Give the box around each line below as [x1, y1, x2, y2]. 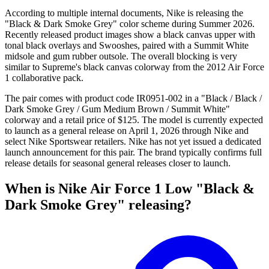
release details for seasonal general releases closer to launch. [5, 158, 231, 169]
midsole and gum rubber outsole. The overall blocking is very [5, 51, 237, 62]
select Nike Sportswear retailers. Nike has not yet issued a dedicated [5, 136, 261, 147]
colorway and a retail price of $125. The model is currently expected [5, 115, 263, 125]
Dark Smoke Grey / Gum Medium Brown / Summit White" [5, 104, 230, 115]
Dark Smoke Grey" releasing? [5, 197, 192, 213]
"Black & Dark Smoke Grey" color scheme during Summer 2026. [5, 19, 255, 29]
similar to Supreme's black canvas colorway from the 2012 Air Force [5, 62, 264, 73]
